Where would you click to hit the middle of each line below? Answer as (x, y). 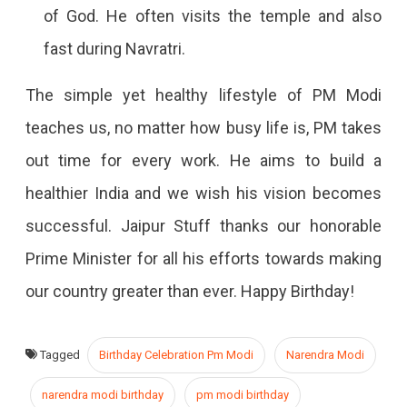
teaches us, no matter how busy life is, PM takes (203, 127)
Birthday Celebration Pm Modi (176, 354)
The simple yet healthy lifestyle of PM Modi (203, 94)
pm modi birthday (242, 394)
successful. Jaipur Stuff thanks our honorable (203, 225)
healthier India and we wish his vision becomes (203, 193)
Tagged (61, 354)
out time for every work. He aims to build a (203, 160)
